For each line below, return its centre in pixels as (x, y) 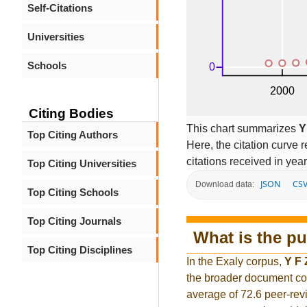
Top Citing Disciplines (80, 250)
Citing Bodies (71, 113)
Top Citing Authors (73, 135)
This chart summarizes (243, 128)
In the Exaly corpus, (235, 262)
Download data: (225, 185)
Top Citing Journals (74, 221)
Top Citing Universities (82, 163)
